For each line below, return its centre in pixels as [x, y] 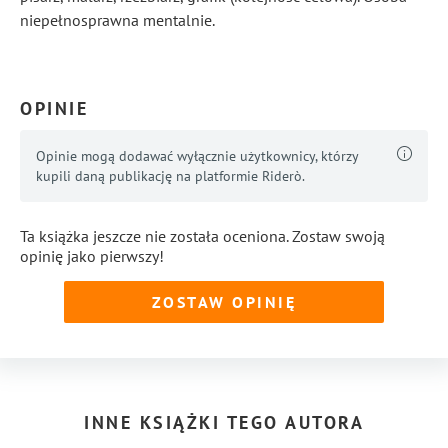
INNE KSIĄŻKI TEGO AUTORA [224, 422]
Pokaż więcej [384, 68]
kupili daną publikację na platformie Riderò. [170, 176]
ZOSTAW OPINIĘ [224, 301]
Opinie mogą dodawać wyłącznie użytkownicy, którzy [197, 156]
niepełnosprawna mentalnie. [117, 20]
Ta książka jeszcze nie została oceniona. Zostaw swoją [202, 236]
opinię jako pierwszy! [92, 256]
